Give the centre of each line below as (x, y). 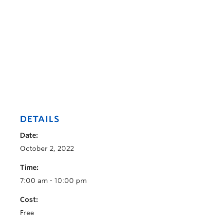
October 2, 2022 (47, 148)
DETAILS (40, 119)
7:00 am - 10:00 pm (53, 181)
